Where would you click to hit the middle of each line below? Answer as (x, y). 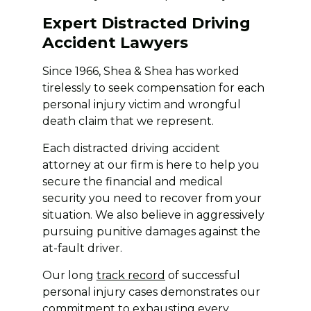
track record (131, 275)
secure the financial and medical (132, 181)
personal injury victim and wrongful (141, 104)
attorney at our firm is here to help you (151, 165)
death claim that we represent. (128, 121)
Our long (69, 275)
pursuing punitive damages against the (151, 231)
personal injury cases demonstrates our (151, 292)
